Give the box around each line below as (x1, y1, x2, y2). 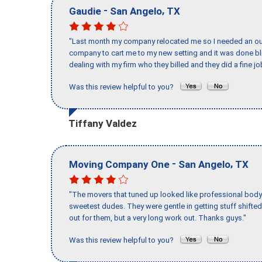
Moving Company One (69, 158, 170, 170)
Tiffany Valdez (68, 117, 137, 129)
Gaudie (69, 5, 101, 17)
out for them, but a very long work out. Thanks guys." (69, 213, 246, 223)
